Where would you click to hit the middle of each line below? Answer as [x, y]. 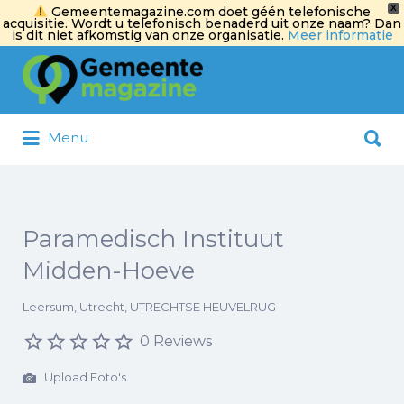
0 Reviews [176, 341]
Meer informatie [340, 35]
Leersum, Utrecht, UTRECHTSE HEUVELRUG [149, 307]
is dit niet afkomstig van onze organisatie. [149, 35]
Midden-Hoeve [109, 271]
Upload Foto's [84, 377]
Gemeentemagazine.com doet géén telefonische [209, 11]
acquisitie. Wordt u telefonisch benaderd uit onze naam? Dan [202, 23]
